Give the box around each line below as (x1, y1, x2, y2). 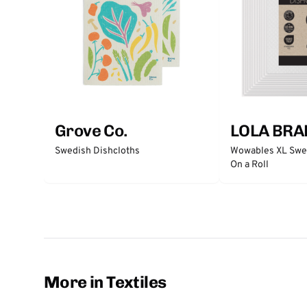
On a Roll (230, 159, 269, 171)
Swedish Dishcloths (55, 145, 140, 157)
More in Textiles (44, 272, 167, 292)
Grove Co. (55, 121, 127, 140)
